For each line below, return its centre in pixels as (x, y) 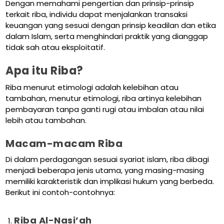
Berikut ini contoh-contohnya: (60, 192)
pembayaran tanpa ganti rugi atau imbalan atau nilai (105, 109)
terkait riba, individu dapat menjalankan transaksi (97, 14)
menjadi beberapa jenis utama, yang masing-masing (105, 170)
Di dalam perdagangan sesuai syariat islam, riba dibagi (107, 159)
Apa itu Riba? (44, 71)
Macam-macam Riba (64, 144)
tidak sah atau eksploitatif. (55, 47)
